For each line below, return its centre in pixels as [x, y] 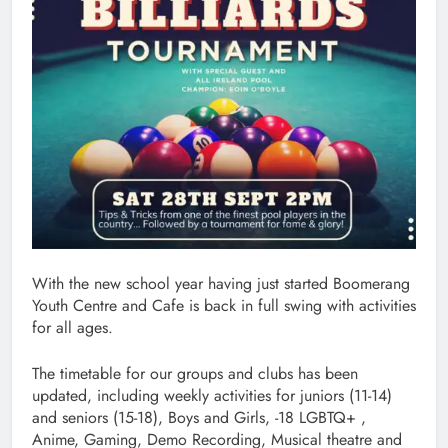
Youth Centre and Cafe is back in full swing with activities [224, 305]
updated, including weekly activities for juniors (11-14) [212, 395]
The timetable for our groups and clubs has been [195, 373]
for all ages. [72, 327]
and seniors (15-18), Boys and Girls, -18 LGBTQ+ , [199, 417]
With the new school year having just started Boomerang [221, 283]
